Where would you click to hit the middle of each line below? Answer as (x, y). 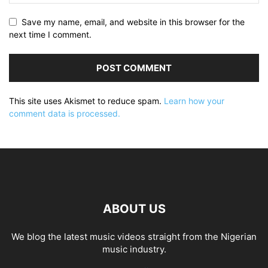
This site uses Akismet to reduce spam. (86, 101)
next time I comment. (50, 34)
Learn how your (194, 101)
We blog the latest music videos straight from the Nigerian (134, 237)
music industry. (134, 249)
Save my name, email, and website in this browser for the (133, 22)
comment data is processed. (65, 113)
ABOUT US (134, 209)
